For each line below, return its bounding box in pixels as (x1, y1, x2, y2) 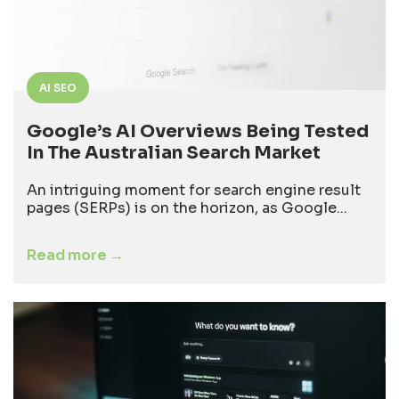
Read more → (27, 245, 124, 265)
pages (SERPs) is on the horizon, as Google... (27, 198, 347, 217)
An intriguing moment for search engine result (27, 180, 361, 199)
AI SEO (39, 80, 77, 94)
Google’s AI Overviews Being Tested (27, 119, 369, 142)
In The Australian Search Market (27, 141, 321, 164)
